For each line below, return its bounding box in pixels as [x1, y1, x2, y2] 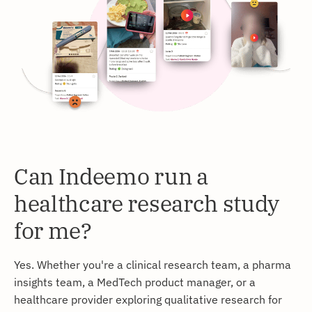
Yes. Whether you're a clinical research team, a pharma [14, 256, 291, 272]
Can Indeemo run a [14, 161, 208, 191]
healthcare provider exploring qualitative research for [14, 291, 282, 306]
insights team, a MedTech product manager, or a [14, 274, 256, 289]
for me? [14, 215, 92, 245]
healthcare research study [14, 188, 279, 218]
